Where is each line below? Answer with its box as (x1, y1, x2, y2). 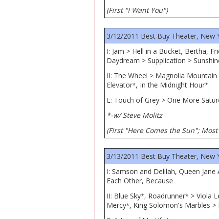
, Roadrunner (144, 191, 185, 200)
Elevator (107, 80, 132, 89)
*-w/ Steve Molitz (107, 110, 162, 120)
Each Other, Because (107, 176, 173, 185)
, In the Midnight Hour (136, 80, 205, 89)
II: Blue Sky (107, 191, 141, 200)
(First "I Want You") (107, 5, 168, 15)
